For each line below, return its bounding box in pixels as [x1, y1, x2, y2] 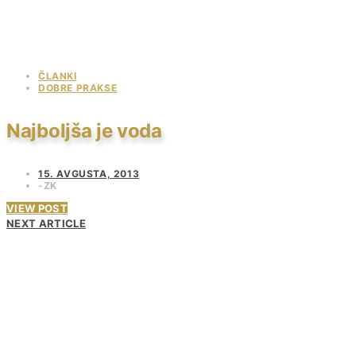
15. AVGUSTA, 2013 [38, 167, 140, 180]
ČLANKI [38, 70, 77, 83]
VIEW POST [6, 201, 68, 215]
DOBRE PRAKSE [38, 82, 118, 95]
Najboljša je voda [6, 118, 162, 142]
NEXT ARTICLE [6, 216, 86, 230]
